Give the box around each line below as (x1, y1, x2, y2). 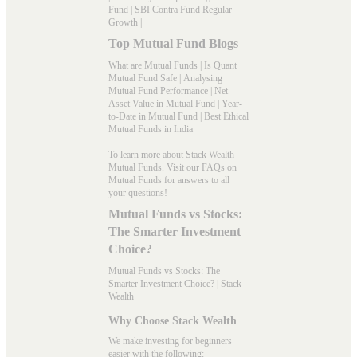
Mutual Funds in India (108, 123, 193, 135)
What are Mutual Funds (108, 59, 198, 71)
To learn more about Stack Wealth (108, 148, 234, 160)
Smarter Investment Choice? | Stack (108, 277, 241, 289)
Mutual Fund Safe (108, 72, 177, 84)
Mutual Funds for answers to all (108, 174, 229, 186)
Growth (108, 16, 138, 28)
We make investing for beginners (108, 335, 232, 347)
